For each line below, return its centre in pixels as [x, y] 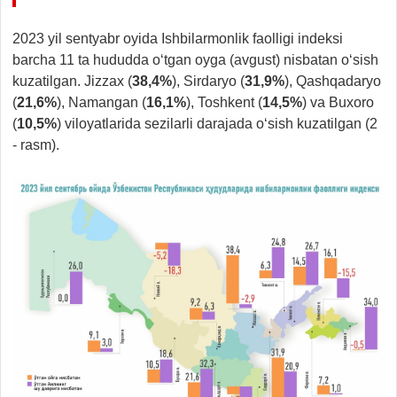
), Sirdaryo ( [208, 81]
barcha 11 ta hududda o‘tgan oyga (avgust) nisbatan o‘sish [195, 59]
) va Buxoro [338, 102]
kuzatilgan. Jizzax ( [72, 81]
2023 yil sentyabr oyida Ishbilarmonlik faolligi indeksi [178, 38]
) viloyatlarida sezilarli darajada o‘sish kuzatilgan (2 [217, 123]
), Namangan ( [101, 102]
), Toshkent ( [224, 102]
